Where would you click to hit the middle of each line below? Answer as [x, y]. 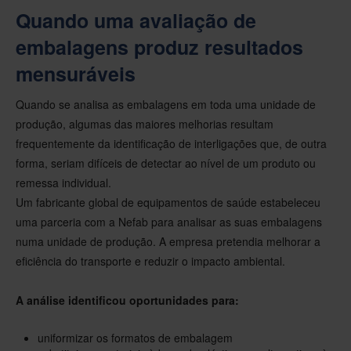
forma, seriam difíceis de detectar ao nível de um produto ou [166, 163]
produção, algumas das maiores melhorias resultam [145, 124]
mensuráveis [76, 74]
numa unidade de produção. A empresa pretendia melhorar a [168, 242]
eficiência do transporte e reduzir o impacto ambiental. [150, 261]
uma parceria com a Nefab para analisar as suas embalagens [169, 222]
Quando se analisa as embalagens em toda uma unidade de [166, 105]
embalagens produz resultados [159, 47]
